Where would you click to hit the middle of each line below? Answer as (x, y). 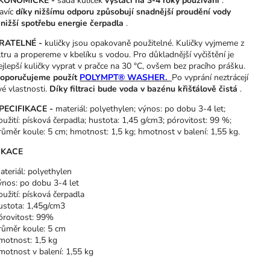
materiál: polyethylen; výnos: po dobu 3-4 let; (139, 109)
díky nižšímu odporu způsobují (75, 12)
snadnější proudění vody (184, 12)
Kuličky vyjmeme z (210, 43)
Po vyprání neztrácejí (210, 78)
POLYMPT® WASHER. (124, 78)
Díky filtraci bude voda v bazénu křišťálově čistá (143, 89)
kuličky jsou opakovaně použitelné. (109, 43)
